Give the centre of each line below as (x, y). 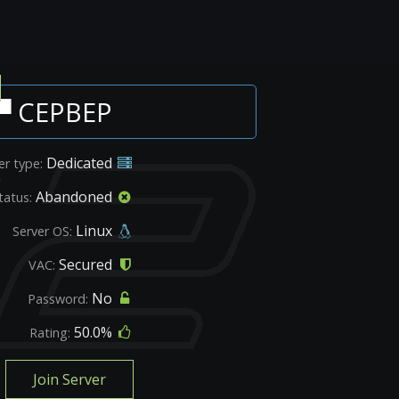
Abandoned (74, 197)
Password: (58, 299)
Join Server (69, 379)
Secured (85, 265)
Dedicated (79, 163)
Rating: (50, 333)
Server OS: (42, 231)
